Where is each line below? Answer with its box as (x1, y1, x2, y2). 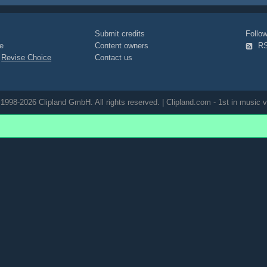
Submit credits (95, 29, 145, 38)
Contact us (95, 53, 133, 62)
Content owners (95, 41, 149, 50)
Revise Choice (1, 53, 52, 62)
